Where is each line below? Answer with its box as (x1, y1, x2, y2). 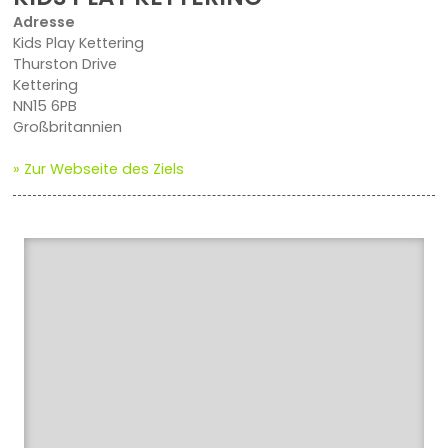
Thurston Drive (12, 54, 117, 75)
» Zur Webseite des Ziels (12, 159, 184, 180)
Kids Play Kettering (12, 33, 144, 54)
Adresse (12, 12, 75, 33)
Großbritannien (12, 117, 122, 138)
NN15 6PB (12, 96, 77, 117)
